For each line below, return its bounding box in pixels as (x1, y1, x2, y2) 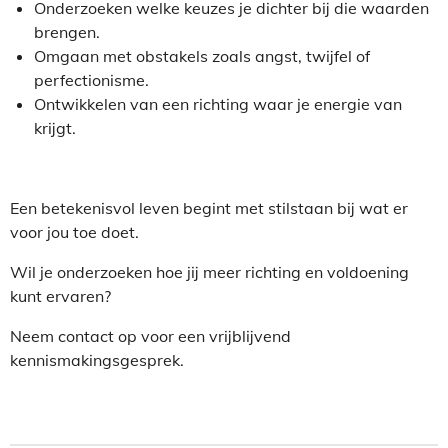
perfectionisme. (34, 70, 149, 90)
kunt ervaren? (10, 286, 111, 306)
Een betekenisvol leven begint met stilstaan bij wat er (10, 198, 408, 218)
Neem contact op (10, 326, 137, 346)
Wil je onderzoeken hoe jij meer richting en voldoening (10, 262, 409, 282)
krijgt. (34, 118, 76, 138)
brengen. (34, 22, 100, 42)
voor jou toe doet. (10, 222, 139, 242)
